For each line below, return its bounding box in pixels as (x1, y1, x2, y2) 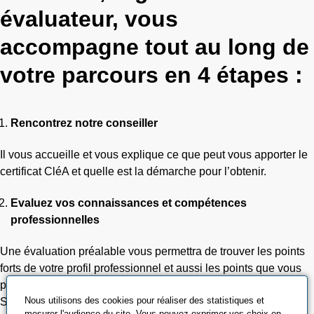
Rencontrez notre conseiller (11, 117, 161, 129)
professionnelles (11, 214, 102, 226)
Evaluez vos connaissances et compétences (11, 197, 247, 209)
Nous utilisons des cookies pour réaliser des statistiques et (24, 295, 264, 306)
